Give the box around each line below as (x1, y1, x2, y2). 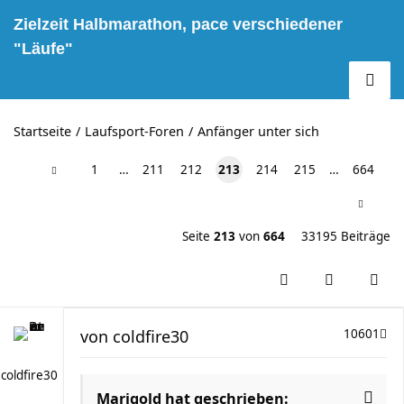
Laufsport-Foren (85, 123, 184, 140)
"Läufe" (14, 40, 73, 58)
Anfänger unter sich (197, 123, 319, 140)
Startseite (14, 123, 71, 140)
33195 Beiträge (301, 228, 390, 244)
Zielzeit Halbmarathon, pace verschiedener (14, 15, 343, 33)
